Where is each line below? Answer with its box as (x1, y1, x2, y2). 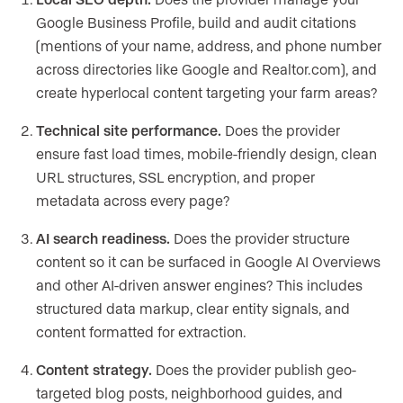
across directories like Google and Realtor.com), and (36, 60, 377, 78)
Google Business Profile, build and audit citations (36, 13, 356, 31)
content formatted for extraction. (36, 323, 246, 341)
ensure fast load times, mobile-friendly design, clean (36, 145, 377, 163)
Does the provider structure (170, 229, 350, 247)
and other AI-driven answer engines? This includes (36, 276, 363, 294)
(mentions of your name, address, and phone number (36, 37, 381, 55)
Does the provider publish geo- (152, 361, 356, 379)
